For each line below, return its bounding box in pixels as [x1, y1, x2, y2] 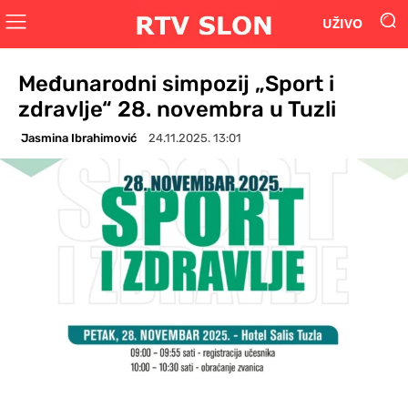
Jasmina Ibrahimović [21, 130, 137, 145]
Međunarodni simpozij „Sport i [18, 70, 334, 97]
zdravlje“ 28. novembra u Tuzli [18, 96, 336, 122]
